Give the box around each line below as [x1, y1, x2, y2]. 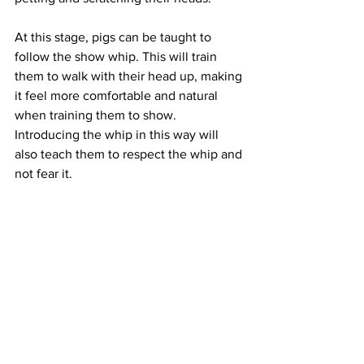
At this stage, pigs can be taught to [15, 30, 214, 45]
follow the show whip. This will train [15, 50, 220, 64]
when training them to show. [15, 108, 180, 123]
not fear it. [15, 167, 76, 181]
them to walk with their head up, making [15, 69, 245, 84]
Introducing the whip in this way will [15, 128, 222, 142]
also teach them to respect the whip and [15, 147, 245, 162]
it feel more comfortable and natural [15, 89, 221, 103]
